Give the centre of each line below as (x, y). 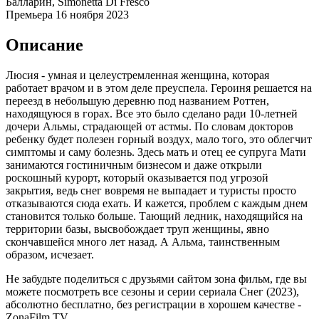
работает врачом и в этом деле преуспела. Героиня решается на (159, 88)
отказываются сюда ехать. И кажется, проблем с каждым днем (157, 203)
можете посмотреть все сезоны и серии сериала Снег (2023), (152, 291)
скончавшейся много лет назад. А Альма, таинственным (143, 241)
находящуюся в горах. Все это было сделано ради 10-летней (152, 113)
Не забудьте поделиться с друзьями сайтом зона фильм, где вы (156, 278)
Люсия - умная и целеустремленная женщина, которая (137, 75)
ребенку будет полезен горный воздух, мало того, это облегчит (159, 139)
